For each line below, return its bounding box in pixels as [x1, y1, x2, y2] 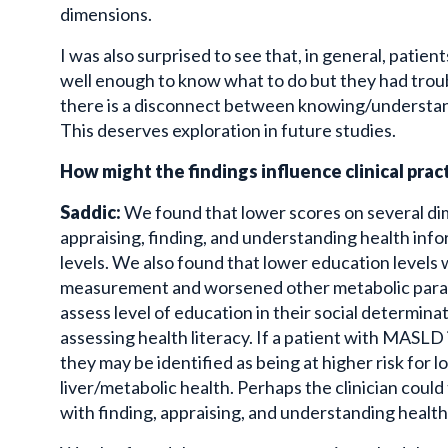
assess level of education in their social [60, 301, 361, 324]
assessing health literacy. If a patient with [60, 326, 382, 349]
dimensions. [60, 3, 152, 26]
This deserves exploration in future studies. [60, 119, 396, 142]
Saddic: [60, 201, 124, 224]
